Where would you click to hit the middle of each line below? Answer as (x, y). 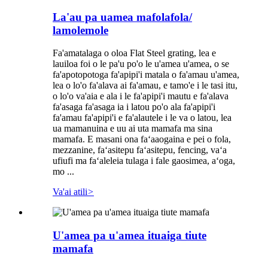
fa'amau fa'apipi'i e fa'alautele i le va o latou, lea (142, 118)
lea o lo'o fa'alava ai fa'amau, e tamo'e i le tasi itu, (145, 86)
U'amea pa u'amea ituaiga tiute (130, 236)
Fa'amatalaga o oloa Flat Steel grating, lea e (134, 53)
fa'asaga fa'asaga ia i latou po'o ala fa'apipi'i (134, 107)
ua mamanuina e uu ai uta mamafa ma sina (133, 129)
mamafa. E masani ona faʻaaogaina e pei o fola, (142, 139)
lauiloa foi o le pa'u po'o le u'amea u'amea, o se (141, 64)
